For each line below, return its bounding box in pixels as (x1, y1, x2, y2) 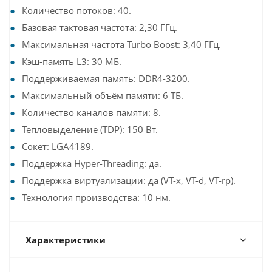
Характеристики (25, 234, 106, 246)
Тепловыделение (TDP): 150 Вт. (22, 123, 158, 135)
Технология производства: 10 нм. (22, 191, 171, 203)
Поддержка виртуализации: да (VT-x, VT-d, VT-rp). (22, 174, 236, 186)
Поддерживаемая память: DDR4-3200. (22, 72, 190, 84)
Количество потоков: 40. (22, 4, 131, 16)
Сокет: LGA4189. (22, 140, 93, 152)
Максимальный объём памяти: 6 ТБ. (22, 89, 183, 101)
